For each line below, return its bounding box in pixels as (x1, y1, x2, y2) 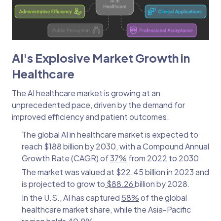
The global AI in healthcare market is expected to (22, 129, 198, 140)
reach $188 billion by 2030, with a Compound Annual (22, 141, 209, 152)
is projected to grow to (22, 179, 105, 189)
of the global (139, 192, 187, 203)
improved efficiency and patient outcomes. (12, 111, 169, 122)
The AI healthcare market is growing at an (12, 88, 160, 99)
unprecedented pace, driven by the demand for (12, 100, 185, 110)
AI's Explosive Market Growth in (12, 50, 190, 66)
